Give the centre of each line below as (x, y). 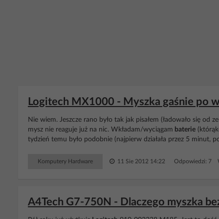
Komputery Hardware (65, 161)
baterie (184, 130)
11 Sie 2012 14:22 (141, 161)
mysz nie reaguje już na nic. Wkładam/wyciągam (100, 130)
